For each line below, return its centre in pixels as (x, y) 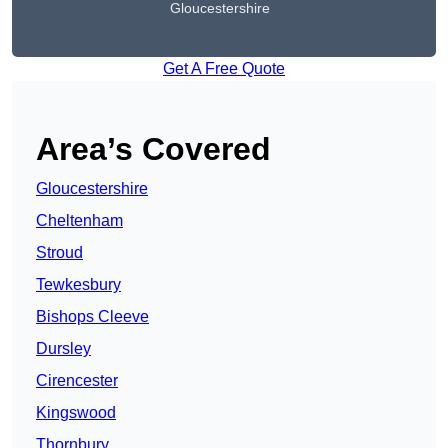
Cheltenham (79, 221)
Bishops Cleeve (92, 317)
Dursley (63, 349)
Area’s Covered (153, 149)
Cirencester (77, 381)
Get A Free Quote (224, 69)
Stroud (59, 253)
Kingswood (76, 413)
